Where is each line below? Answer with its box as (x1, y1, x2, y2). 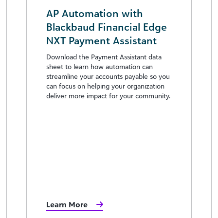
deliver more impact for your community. (46, 91, 170, 100)
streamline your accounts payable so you (46, 72, 170, 80)
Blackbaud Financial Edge (46, 20, 167, 33)
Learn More (46, 200, 88, 209)
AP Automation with (46, 6, 143, 19)
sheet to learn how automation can (46, 62, 153, 71)
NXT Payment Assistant (46, 34, 157, 47)
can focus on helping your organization (46, 81, 164, 90)
